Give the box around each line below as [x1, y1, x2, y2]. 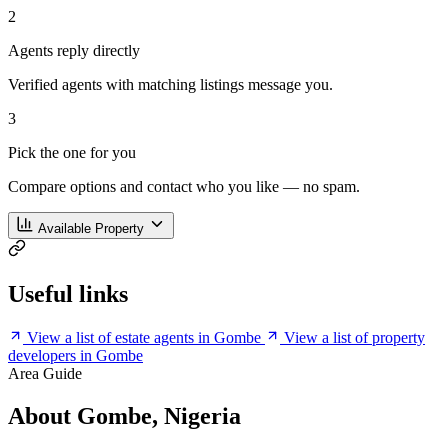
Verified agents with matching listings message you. [8, 76, 333, 94]
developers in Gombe [8, 347, 143, 365]
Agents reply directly [8, 42, 140, 60]
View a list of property [284, 329, 425, 347]
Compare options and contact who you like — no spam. [8, 178, 360, 196]
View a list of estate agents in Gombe [27, 329, 261, 347]
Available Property [38, 221, 144, 237]
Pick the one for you [8, 144, 136, 162]
